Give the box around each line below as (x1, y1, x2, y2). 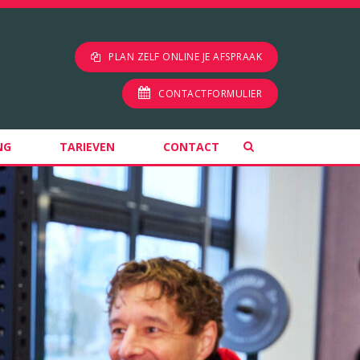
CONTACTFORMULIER (158, 87, 262, 100)
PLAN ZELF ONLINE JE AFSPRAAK (108, 50, 262, 63)
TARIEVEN (59, 139, 115, 154)
